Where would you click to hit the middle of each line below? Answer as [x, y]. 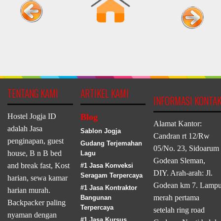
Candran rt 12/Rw [181, 136]
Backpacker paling [37, 202]
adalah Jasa [25, 128]
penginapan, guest [36, 141]
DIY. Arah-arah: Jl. [183, 173]
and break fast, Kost [38, 165]
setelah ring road [179, 210]
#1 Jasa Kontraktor [109, 187]
